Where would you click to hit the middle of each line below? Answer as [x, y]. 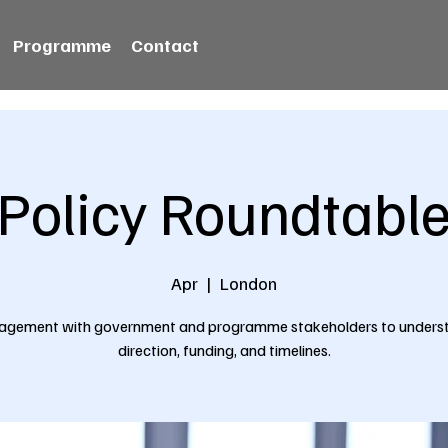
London [248, 283]
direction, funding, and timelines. [224, 350]
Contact [165, 45]
